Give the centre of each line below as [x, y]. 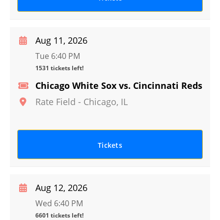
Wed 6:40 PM [59, 203]
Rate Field [55, 102]
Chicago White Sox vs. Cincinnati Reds [119, 85]
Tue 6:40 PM [58, 56]
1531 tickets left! [59, 68]
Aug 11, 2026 [61, 40]
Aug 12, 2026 [61, 188]
